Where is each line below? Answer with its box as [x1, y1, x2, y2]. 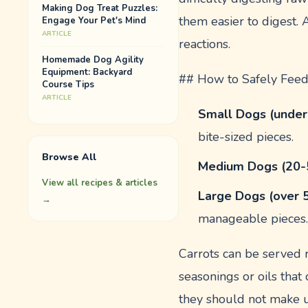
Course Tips [42, 78, 95, 91]
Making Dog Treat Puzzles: [42, 2, 158, 14]
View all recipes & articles [42, 177, 158, 189]
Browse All [42, 151, 97, 164]
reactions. [179, 36, 231, 52]
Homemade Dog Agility [42, 54, 144, 66]
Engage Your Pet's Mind [42, 14, 146, 27]
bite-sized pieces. [198, 129, 294, 145]
